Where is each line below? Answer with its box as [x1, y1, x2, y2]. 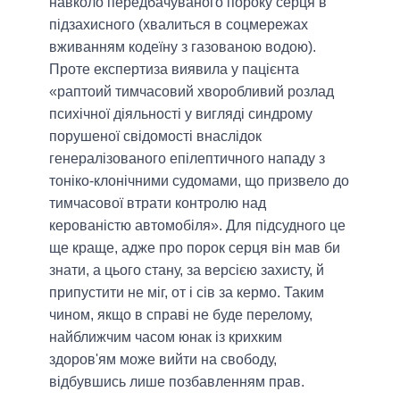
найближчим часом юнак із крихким [49, 329, 282, 345]
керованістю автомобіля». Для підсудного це [49, 217, 346, 233]
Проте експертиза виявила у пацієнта [49, 61, 299, 77]
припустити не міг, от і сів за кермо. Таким [49, 284, 324, 300]
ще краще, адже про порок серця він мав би [49, 239, 340, 255]
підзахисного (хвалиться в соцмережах [49, 16, 308, 32]
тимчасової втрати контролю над [49, 195, 266, 211]
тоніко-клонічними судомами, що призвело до [49, 172, 349, 188]
